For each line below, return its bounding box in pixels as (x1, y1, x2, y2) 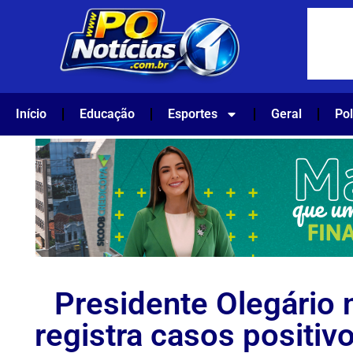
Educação (80, 106, 135, 122)
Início (16, 106, 46, 122)
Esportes (168, 106, 217, 122)
